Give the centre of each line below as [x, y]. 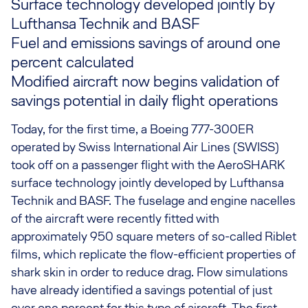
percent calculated [73, 62]
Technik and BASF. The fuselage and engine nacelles [153, 200]
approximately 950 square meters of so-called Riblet [154, 236]
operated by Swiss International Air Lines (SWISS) [145, 147]
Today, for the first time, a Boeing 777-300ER [132, 129]
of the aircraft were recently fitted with [115, 218]
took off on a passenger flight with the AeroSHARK [148, 165]
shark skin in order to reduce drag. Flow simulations [150, 272]
